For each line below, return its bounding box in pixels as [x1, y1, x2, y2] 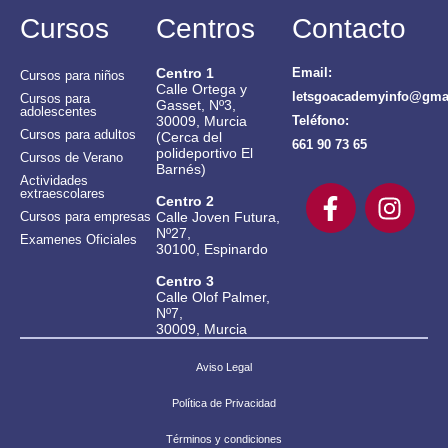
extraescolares [20, 187, 105, 202]
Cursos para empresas [20, 210, 151, 225]
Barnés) [156, 161, 206, 178]
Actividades [20, 174, 88, 189]
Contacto [292, 13, 406, 45]
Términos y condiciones [166, 433, 282, 446]
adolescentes [20, 105, 97, 120]
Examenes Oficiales [20, 233, 137, 248]
